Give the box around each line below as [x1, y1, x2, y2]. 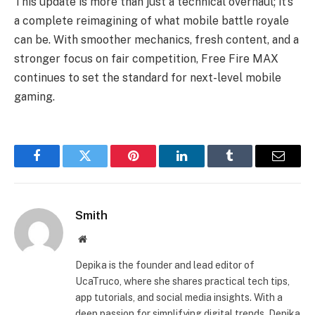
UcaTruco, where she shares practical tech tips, [75, 276, 290, 288]
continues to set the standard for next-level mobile [14, 71, 281, 85]
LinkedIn [180, 160, 227, 173]
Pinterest [132, 160, 177, 173]
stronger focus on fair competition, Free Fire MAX [14, 52, 278, 66]
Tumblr [229, 160, 266, 173]
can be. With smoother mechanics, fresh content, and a [14, 33, 299, 47]
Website [86, 233, 117, 244]
